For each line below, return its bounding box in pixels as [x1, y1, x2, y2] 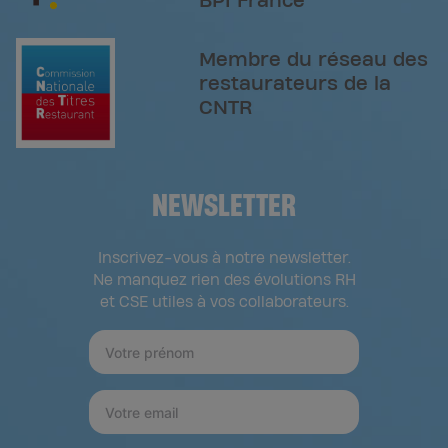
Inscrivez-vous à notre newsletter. [97, 251, 351, 267]
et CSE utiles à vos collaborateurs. [99, 295, 349, 311]
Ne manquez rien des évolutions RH [92, 273, 356, 289]
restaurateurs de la [199, 75, 392, 95]
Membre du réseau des [199, 51, 429, 71]
